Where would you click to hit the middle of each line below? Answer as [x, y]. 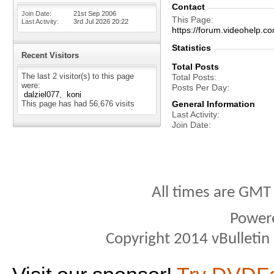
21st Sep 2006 [95, 13]
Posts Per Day [199, 87]
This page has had [55, 104]
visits [124, 104]
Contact [188, 7]
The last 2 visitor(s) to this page [78, 76]
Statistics [191, 48]
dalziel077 [42, 94]
